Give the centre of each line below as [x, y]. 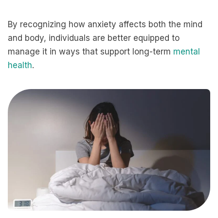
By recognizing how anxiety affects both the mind [105, 24]
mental [187, 52]
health [20, 65]
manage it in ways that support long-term [91, 52]
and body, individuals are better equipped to [94, 38]
